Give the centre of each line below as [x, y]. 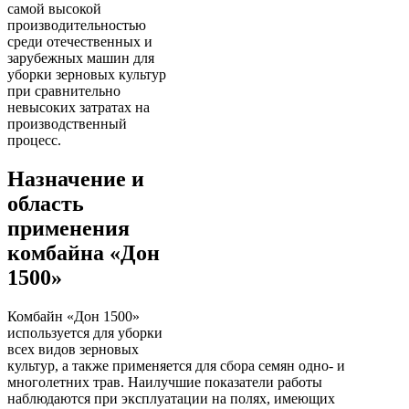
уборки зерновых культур [87, 74]
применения [68, 228]
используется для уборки [85, 332]
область [46, 203]
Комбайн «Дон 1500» [73, 316]
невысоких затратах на [79, 107]
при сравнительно [64, 90]
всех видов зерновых [73, 349]
